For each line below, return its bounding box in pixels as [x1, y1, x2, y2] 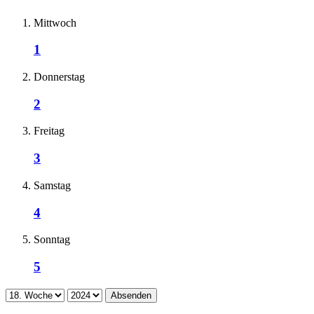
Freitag [34, 125, 64, 137]
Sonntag [34, 233, 70, 246]
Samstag [34, 179, 71, 191]
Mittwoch [34, 16, 76, 29]
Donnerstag [34, 71, 85, 83]
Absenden [111, 289, 151, 301]
